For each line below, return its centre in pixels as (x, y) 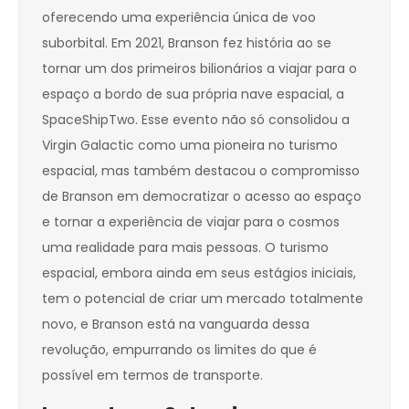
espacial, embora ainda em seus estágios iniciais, (199, 273)
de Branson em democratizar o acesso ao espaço (202, 197)
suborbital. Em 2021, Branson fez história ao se (187, 43)
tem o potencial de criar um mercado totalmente (203, 299)
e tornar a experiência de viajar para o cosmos (191, 222)
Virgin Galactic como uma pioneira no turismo (190, 146)
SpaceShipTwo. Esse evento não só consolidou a (196, 120)
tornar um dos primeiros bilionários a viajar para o (199, 69)
